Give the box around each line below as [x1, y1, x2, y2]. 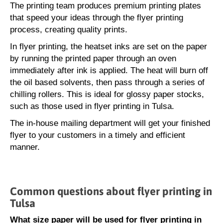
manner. [10, 142, 40, 152]
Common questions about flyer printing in [10, 185, 212, 198]
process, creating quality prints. [10, 25, 127, 34]
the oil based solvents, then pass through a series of [10, 78, 205, 87]
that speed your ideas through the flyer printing [10, 13, 183, 22]
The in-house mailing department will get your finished [10, 118, 210, 128]
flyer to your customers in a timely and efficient [10, 130, 185, 140]
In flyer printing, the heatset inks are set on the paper [10, 42, 207, 51]
